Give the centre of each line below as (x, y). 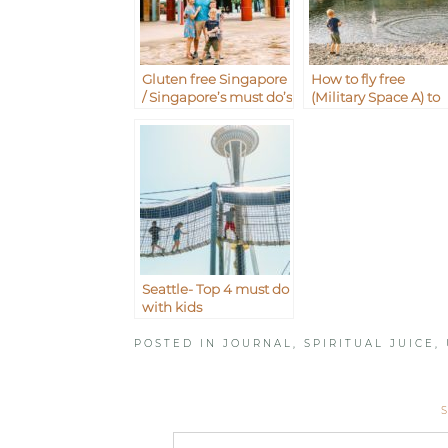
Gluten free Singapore (215, 79)
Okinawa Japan (363, 133)
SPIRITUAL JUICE (370, 344)
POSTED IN (179, 344)
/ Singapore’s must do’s (217, 97)
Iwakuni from (356, 115)
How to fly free (358, 79)
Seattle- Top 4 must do (216, 289)
